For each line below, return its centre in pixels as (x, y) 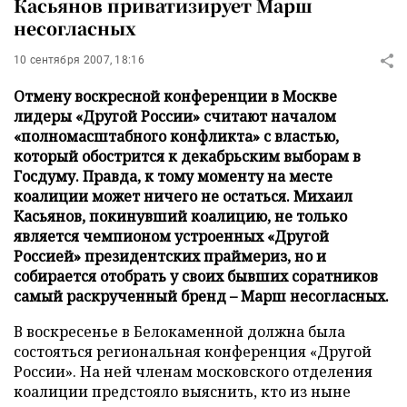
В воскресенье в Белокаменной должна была (179, 332)
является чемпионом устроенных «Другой (171, 236)
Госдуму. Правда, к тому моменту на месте (173, 176)
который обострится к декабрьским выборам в (187, 156)
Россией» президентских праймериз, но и (170, 256)
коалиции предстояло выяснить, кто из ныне (182, 392)
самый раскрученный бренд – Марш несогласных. (201, 296)
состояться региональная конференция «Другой (193, 352)
